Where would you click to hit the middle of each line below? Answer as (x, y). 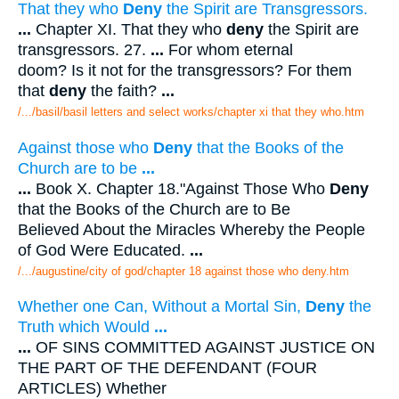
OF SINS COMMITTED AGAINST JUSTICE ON (203, 348)
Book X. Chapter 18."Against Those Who (180, 188)
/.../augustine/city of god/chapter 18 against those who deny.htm (183, 271)
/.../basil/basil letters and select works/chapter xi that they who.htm (191, 111)
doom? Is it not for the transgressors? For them (185, 70)
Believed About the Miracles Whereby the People (191, 229)
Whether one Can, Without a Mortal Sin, (162, 307)
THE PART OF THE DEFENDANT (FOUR (167, 368)
